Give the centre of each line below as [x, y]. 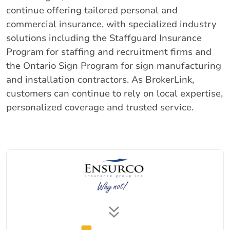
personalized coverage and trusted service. [100, 107]
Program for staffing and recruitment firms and [109, 52]
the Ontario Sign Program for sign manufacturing [114, 66]
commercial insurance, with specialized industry [111, 24]
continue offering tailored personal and [92, 10]
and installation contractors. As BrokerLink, [100, 80]
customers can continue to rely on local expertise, [114, 93]
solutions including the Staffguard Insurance [104, 38]
